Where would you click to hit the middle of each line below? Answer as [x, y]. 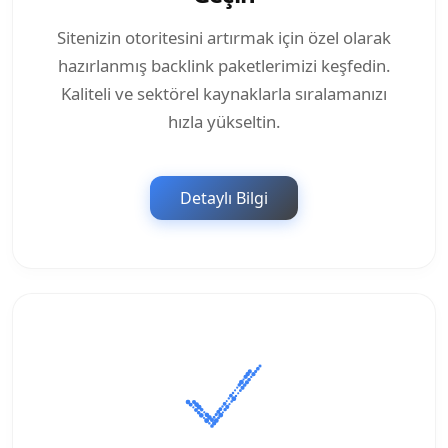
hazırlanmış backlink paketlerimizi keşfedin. [224, 66]
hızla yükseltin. [224, 122]
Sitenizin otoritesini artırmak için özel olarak [224, 38]
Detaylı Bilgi [224, 198]
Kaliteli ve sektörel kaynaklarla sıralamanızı [224, 94]
